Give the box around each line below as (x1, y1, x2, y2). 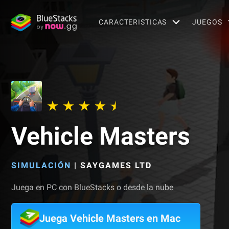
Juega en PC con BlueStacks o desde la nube (11, 182, 173, 192)
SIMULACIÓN (11, 161, 71, 170)
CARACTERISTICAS (99, 17, 167, 26)
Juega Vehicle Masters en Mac (39, 212, 180, 224)
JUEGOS (192, 17, 222, 26)
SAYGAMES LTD (80, 161, 152, 170)
